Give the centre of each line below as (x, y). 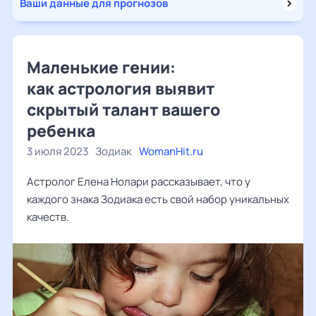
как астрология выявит (121, 88)
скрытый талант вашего (123, 109)
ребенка (61, 130)
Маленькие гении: (101, 67)
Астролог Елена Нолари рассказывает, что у (139, 182)
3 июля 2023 (57, 151)
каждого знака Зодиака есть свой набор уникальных (158, 199)
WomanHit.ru (171, 151)
